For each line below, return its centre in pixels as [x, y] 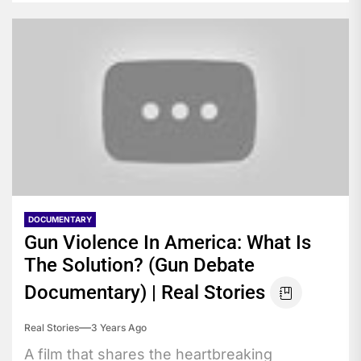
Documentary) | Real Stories [145, 292]
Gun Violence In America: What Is [168, 242]
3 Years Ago [119, 327]
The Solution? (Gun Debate [139, 265]
